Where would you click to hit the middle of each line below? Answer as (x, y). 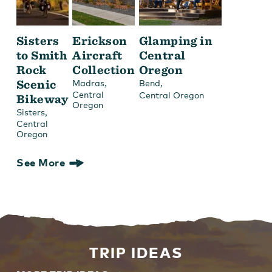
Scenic (36, 84)
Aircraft (97, 55)
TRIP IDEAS (136, 252)
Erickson (100, 40)
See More (41, 162)
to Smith (42, 55)
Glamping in (176, 40)
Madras (89, 83)
